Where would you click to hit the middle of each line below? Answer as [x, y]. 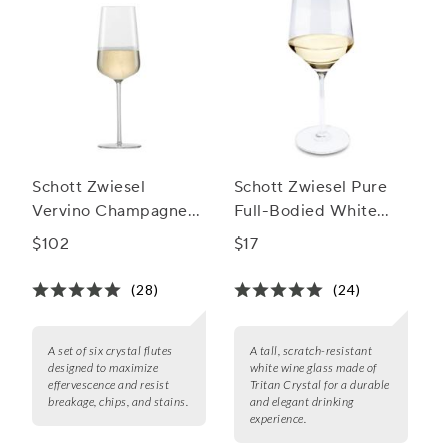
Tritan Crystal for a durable [319, 385]
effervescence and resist [108, 385]
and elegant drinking [301, 402]
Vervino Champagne [110, 211]
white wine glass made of [313, 368]
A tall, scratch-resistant [311, 351]
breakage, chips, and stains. [118, 402]
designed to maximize [103, 368]
